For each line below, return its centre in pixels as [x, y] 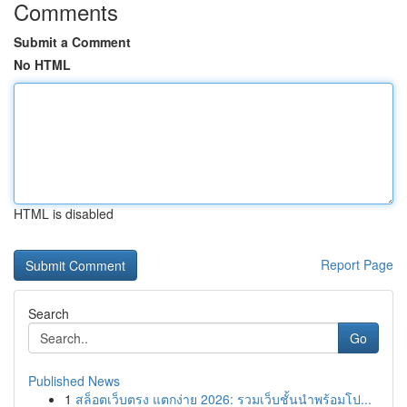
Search [49, 313]
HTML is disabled [64, 213]
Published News [74, 381]
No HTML [42, 65]
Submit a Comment [72, 42]
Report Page [357, 264]
